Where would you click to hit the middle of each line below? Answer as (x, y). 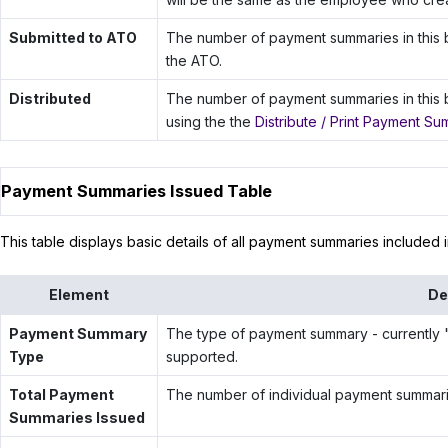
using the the (210, 121)
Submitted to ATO (72, 37)
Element (79, 294)
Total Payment (61, 394)
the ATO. (193, 60)
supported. (201, 356)
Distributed (49, 98)
